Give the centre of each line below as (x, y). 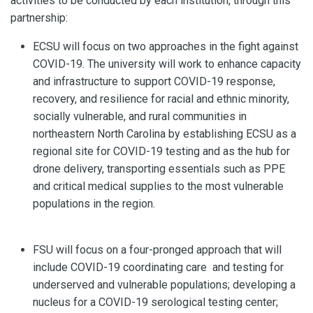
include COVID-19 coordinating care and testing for (158, 267)
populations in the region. (94, 203)
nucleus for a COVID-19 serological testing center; (155, 302)
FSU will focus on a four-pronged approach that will (157, 249)
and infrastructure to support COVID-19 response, (154, 81)
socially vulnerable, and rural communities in (140, 116)
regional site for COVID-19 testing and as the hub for (161, 151)
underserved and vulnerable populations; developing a (164, 284)
